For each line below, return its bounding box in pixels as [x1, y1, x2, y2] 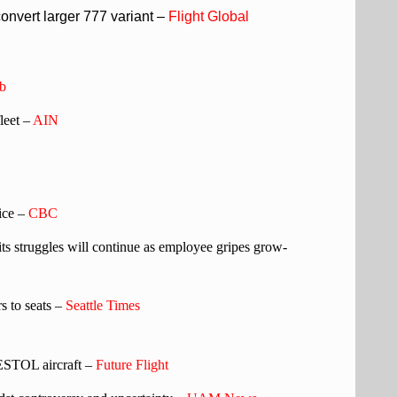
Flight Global [168, 9, 249, 24]
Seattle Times [66, 298, 140, 313]
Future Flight [92, 357, 168, 372]
